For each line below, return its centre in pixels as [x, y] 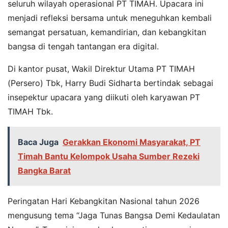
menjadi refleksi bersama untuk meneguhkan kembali [110, 18]
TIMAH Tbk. [30, 112]
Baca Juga [38, 142]
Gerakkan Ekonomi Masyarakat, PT [132, 142]
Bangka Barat [44, 171]
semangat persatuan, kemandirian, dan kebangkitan [107, 32]
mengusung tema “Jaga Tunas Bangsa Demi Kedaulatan [114, 216]
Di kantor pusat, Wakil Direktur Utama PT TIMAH [101, 69]
